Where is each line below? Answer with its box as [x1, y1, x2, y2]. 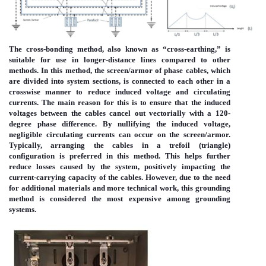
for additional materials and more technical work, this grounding [9, 183, 230, 193]
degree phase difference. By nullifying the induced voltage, [9, 119, 230, 129]
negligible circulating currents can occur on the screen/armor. [9, 130, 230, 140]
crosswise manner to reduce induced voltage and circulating [9, 87, 230, 97]
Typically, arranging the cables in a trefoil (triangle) [9, 141, 230, 150]
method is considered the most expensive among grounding [9, 194, 230, 204]
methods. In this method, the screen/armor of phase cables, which [9, 66, 230, 75]
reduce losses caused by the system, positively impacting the [9, 162, 230, 172]
